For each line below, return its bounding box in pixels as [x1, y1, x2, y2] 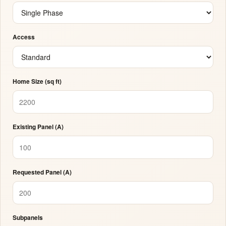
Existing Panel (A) [13, 122, 64, 131]
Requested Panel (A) [13, 167, 72, 177]
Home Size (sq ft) [13, 77, 62, 86]
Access [13, 32, 35, 41]
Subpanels [13, 213, 43, 222]
